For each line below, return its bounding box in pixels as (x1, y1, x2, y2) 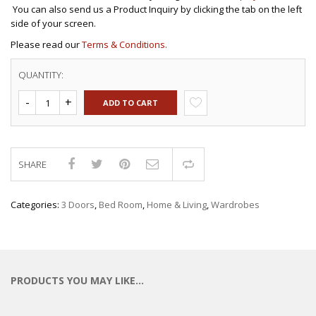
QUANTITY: (18, 68, 63, 82)
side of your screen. (11, 17, 96, 30)
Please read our (11, 38, 82, 51)
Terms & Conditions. (82, 38, 167, 51)
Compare (195, 159, 246, 176)
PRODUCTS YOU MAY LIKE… (11, 274, 144, 288)
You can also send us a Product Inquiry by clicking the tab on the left (11, 3, 302, 16)
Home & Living (147, 198, 207, 212)
